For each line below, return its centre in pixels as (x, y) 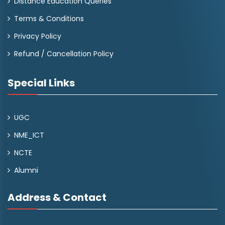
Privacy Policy (38, 36)
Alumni (26, 170)
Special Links (41, 83)
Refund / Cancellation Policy (64, 54)
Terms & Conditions (49, 19)
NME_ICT (29, 135)
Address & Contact (57, 197)
